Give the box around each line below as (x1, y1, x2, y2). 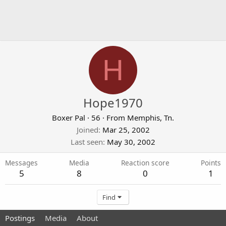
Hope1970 (83, 94, 143, 111)
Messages (5, 158, 38, 167)
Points (200, 158, 221, 167)
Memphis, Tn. (127, 112, 174, 123)
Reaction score (121, 158, 169, 167)
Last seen (71, 137, 103, 147)
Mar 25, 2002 (102, 125, 150, 135)
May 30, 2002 (107, 137, 155, 147)
